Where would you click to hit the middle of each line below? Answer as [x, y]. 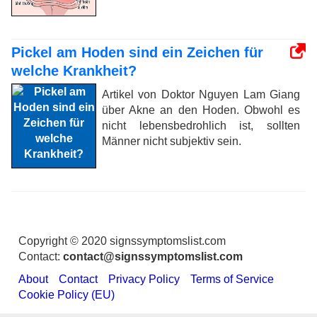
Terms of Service [232, 279]
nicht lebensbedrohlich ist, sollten [201, 125]
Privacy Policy [144, 279]
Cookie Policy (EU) [67, 294]
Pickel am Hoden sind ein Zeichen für [137, 52]
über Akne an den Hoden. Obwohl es [201, 110]
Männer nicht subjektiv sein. [172, 141]
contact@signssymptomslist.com [153, 256]
